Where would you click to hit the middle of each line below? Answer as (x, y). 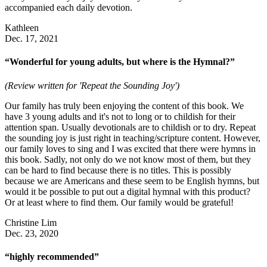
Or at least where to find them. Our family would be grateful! (119, 202)
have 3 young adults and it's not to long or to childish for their (120, 116)
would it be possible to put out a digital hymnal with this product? (128, 191)
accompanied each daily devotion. (69, 8)
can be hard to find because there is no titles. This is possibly (118, 170)
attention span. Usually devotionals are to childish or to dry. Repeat (130, 127)
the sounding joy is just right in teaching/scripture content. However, (133, 138)
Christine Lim (31, 222)
